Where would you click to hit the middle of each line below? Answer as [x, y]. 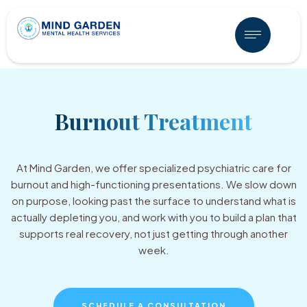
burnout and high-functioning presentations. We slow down [153, 184]
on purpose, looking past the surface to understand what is [153, 200]
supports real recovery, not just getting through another [153, 233]
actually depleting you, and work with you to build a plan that [153, 217]
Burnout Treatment [153, 121]
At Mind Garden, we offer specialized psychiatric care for [153, 168]
